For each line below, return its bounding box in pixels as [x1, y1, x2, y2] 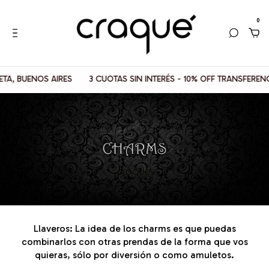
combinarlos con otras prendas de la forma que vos [21, 235, 248, 247]
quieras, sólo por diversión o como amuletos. [35, 249, 234, 261]
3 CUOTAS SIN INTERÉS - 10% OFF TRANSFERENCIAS [67, 74, 265, 84]
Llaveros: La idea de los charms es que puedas [33, 222, 236, 234]
